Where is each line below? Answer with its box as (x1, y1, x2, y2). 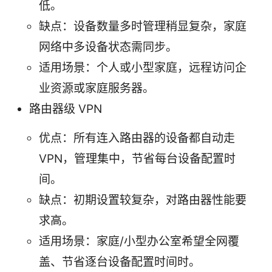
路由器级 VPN (29, 101, 102, 116)
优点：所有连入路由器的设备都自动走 (39, 131, 235, 145)
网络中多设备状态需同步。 (39, 39, 177, 54)
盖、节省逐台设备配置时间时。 (39, 254, 200, 269)
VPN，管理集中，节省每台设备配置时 (39, 151, 236, 166)
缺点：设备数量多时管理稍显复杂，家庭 (39, 19, 246, 33)
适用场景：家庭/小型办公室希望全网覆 (39, 234, 239, 248)
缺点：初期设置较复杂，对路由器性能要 (39, 192, 246, 207)
